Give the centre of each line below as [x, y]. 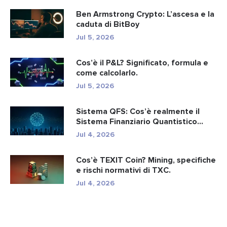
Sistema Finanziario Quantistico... [140, 122]
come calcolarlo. [107, 73]
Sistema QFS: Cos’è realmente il [138, 112]
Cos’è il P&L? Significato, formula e [142, 63]
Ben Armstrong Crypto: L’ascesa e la [145, 14]
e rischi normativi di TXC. [123, 171]
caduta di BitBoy [108, 25]
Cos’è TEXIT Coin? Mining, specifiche [146, 160]
